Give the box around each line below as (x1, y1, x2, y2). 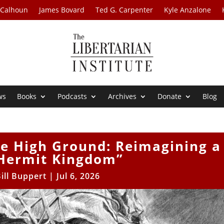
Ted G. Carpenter (95, 5, 153, 14)
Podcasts (57, 91, 87, 101)
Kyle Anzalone (164, 5, 211, 14)
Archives (108, 91, 137, 101)
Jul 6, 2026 (56, 170, 100, 182)
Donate (157, 91, 182, 101)
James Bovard (39, 5, 85, 14)
